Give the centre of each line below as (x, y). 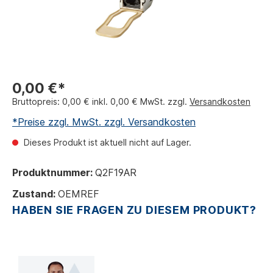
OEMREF (79, 194)
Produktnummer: (54, 172)
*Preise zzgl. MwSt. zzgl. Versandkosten (104, 122)
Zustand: (35, 194)
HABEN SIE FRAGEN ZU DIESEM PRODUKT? (134, 210)
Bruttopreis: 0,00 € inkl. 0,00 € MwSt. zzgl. (101, 101)
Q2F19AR (116, 172)
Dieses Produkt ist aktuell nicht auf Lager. (106, 142)
